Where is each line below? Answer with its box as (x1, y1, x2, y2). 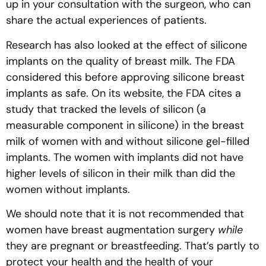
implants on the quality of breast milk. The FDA (6, 53, 235, 68)
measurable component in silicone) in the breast (6, 118, 244, 132)
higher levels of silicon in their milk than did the (6, 166, 235, 180)
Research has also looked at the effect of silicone (6, 37, 247, 52)
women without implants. (6, 182, 130, 197)
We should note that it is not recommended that (6, 206, 244, 221)
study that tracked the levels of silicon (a (6, 102, 206, 116)
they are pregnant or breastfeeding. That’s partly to (6, 238, 259, 253)
